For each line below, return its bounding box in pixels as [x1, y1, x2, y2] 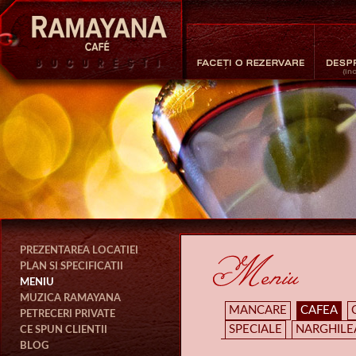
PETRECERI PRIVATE [20, 308, 115, 319]
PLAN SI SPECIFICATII [20, 261, 123, 272]
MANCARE [229, 304, 287, 316]
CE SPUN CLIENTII [20, 324, 107, 335]
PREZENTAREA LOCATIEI [20, 245, 138, 256]
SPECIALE [229, 323, 282, 335]
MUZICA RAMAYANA [20, 292, 121, 304]
